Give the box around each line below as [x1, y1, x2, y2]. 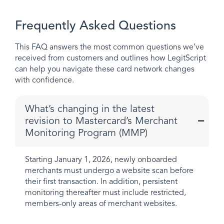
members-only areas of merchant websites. [25, 198, 177, 208]
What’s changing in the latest [25, 102, 154, 115]
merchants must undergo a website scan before [25, 165, 193, 175]
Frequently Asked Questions [15, 17, 176, 33]
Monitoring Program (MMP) [25, 126, 147, 139]
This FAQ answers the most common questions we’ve [15, 42, 204, 52]
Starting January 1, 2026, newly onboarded [25, 154, 177, 164]
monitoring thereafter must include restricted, [25, 187, 186, 197]
